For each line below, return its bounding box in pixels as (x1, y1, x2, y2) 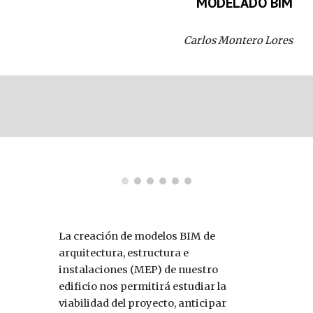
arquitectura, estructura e (59, 247, 189, 260)
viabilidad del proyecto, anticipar (59, 297, 227, 310)
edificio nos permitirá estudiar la (59, 280, 227, 293)
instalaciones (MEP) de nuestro (59, 263, 219, 277)
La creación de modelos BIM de (59, 230, 216, 243)
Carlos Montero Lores (183, 34, 293, 47)
